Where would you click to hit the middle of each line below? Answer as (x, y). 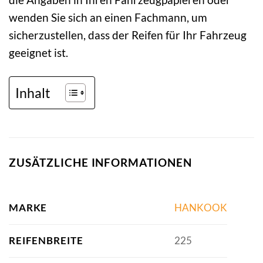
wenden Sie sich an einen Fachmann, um (108, 18)
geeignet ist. (38, 53)
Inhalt (33, 92)
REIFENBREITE (46, 240)
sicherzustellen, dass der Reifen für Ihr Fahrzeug (128, 35)
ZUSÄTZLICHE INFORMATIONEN (100, 163)
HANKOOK (200, 208)
